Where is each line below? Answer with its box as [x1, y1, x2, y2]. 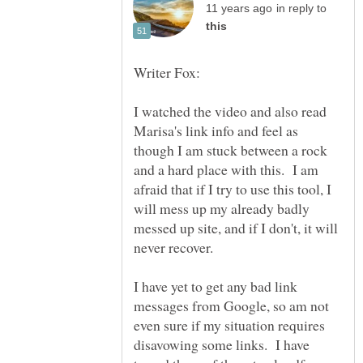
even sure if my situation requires [134, 315, 325, 335]
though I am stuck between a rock [134, 140, 327, 160]
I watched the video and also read [134, 101, 327, 122]
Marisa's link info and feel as [134, 121, 298, 141]
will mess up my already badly [134, 199, 310, 219]
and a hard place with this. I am [134, 160, 318, 180]
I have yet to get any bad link [134, 276, 297, 297]
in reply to [276, 2, 327, 15]
